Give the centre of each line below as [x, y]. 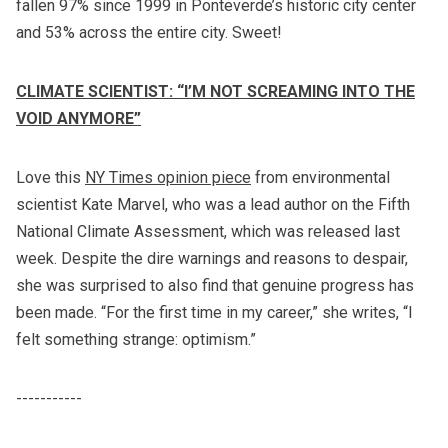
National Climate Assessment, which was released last [208, 232]
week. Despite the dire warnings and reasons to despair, [212, 259]
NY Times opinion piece [168, 178]
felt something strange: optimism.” [136, 340]
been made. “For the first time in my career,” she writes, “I [214, 313]
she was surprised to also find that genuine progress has [215, 286]
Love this [50, 178]
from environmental [320, 178]
